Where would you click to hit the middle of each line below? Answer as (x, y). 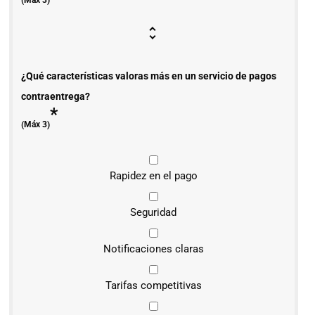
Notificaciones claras (153, 249)
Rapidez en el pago (153, 175)
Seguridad (154, 212)
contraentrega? (56, 97)
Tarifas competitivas (153, 285)
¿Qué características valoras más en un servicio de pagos (149, 76)
